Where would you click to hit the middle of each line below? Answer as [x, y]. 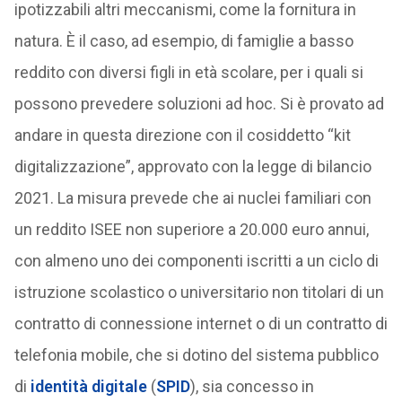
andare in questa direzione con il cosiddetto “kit [182, 135]
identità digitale [88, 386]
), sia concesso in [252, 386]
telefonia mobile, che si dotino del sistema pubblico [196, 355]
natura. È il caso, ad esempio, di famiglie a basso [184, 41]
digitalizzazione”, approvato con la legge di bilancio [192, 166]
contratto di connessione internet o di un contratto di [201, 323]
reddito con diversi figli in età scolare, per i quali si [188, 72]
